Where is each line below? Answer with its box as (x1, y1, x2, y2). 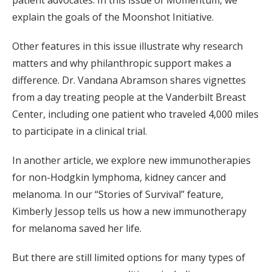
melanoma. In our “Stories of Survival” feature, (12, 188, 223, 202)
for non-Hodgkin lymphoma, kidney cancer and (12, 171, 226, 185)
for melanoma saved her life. (12, 222, 141, 236)
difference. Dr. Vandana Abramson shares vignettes (12, 73, 246, 87)
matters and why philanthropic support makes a (12, 56, 231, 70)
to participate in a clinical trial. (12, 124, 147, 138)
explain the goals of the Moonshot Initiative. (12, 10, 214, 24)
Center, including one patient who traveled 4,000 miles (12, 107, 259, 121)
